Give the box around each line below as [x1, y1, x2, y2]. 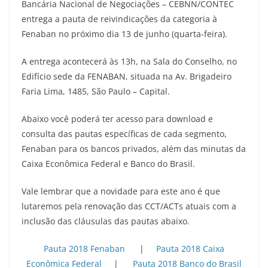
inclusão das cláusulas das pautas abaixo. [22, 215, 190, 227]
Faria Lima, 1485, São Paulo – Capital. [22, 85, 170, 97]
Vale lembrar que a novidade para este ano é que [22, 185, 220, 197]
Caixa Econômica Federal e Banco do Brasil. [22, 157, 195, 169]
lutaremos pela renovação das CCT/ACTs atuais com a [22, 200, 236, 212]
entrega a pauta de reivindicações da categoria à [22, 13, 217, 25]
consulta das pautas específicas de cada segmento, [22, 127, 227, 139]
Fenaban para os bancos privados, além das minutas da [22, 142, 246, 154]
